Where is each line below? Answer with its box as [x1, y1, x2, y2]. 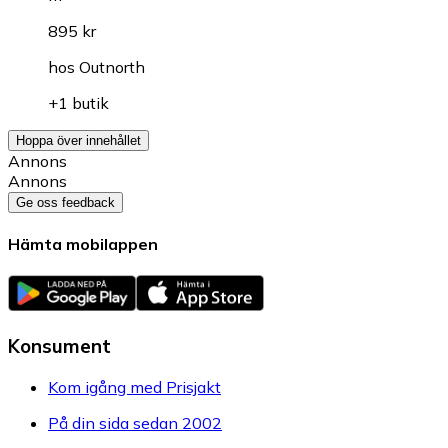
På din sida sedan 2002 [48, 412, 222, 433]
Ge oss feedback [16, 194, 115, 210]
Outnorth [79, 56, 145, 77]
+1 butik [48, 92, 109, 113]
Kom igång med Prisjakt [48, 376, 221, 397]
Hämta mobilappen [8, 234, 158, 255]
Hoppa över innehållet [16, 132, 141, 148]
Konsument [8, 334, 111, 358]
